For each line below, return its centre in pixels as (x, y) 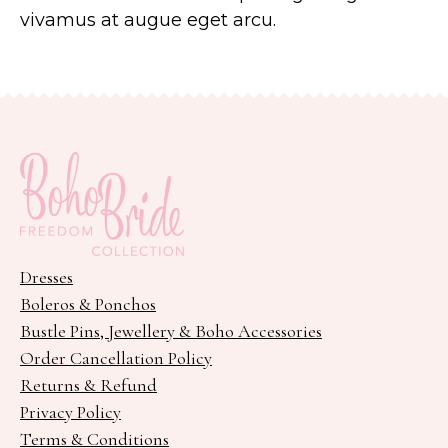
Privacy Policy (70, 412)
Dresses (46, 277)
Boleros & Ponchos (88, 304)
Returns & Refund (88, 385)
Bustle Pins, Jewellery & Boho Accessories (171, 331)
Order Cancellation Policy (116, 358)
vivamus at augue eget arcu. (148, 20)
